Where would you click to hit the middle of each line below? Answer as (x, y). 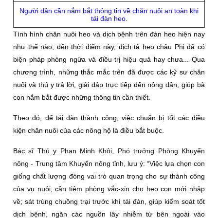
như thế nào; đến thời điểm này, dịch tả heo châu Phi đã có (109, 47)
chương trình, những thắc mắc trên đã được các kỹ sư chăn (109, 72)
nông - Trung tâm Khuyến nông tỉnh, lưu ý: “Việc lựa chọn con (109, 163)
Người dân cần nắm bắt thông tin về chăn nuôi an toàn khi (109, 11)
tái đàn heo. (109, 18)
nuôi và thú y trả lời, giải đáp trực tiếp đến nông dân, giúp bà (109, 85)
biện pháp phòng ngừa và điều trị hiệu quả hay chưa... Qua (109, 59)
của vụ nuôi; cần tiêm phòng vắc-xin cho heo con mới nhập (109, 189)
